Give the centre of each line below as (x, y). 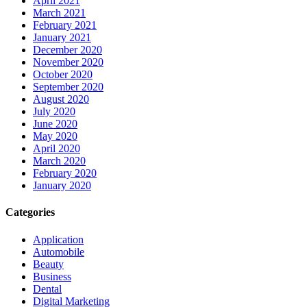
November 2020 (68, 62)
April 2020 (57, 149)
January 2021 (62, 38)
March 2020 (59, 161)
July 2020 (54, 112)
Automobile (59, 251)
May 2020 (55, 136)
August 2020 (61, 99)
